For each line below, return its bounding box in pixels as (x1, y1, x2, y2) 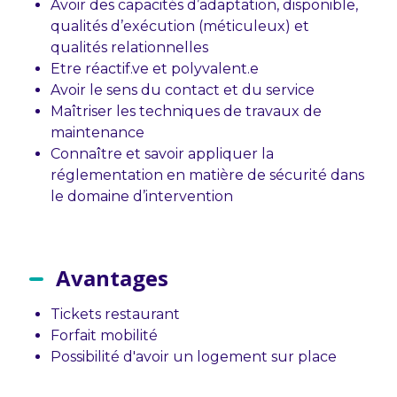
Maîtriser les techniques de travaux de (50, 103, 322, 120)
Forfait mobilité (50, 327, 158, 344)
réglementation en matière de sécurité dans (50, 167, 364, 183)
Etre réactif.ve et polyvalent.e (50, 60, 259, 77)
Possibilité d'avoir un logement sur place (50, 348, 337, 365)
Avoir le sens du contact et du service (50, 82, 315, 98)
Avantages (55, 263, 168, 292)
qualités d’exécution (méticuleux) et (50, 18, 309, 35)
